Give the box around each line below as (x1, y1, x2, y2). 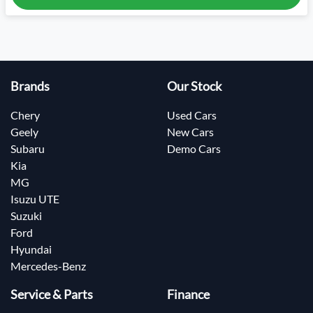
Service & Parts (10, 287, 93, 303)
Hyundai (10, 242, 52, 256)
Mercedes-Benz (10, 259, 86, 273)
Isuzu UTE (10, 192, 59, 206)
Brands (10, 79, 50, 94)
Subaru (10, 142, 45, 156)
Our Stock (167, 79, 221, 94)
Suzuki (10, 209, 42, 223)
